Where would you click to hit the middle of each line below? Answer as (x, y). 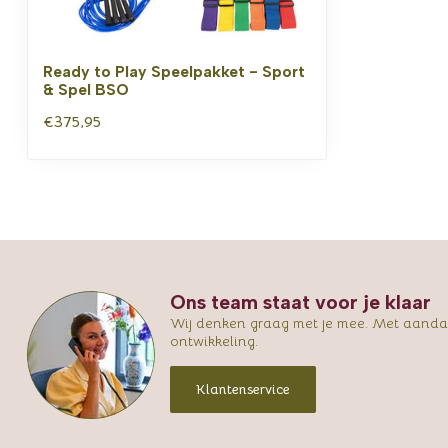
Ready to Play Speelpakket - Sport (174, 71)
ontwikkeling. (214, 340)
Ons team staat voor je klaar (300, 301)
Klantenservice (243, 389)
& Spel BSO (86, 89)
